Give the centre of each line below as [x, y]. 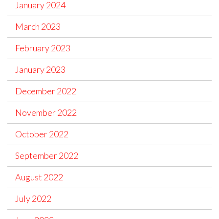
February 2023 [43, 48]
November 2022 [46, 113]
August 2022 [39, 177]
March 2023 [38, 27]
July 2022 [33, 199]
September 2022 [47, 156]
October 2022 [42, 134]
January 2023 [40, 70]
